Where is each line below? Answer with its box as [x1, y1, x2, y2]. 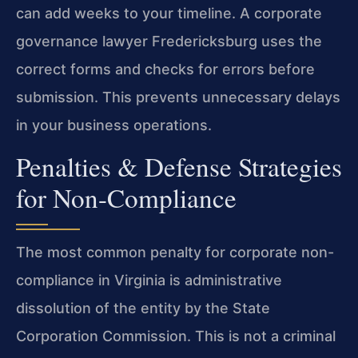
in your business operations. [16, 117, 212, 134]
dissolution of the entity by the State [16, 299, 270, 316]
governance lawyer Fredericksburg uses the [16, 33, 322, 50]
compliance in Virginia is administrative [16, 271, 282, 288]
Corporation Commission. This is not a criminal [16, 327, 336, 344]
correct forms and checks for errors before [16, 61, 315, 78]
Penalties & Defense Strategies [16, 148, 342, 184]
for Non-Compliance [16, 179, 237, 215]
